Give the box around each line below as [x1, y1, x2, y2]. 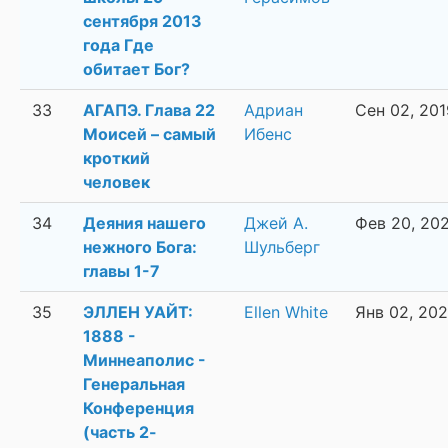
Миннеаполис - [83, 350, 206, 371]
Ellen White [244, 302, 328, 323]
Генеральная [83, 374, 185, 395]
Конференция [83, 398, 194, 419]
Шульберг [244, 237, 320, 258]
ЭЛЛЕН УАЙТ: [83, 302, 193, 323]
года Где [83, 35, 154, 56]
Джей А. [244, 213, 308, 234]
